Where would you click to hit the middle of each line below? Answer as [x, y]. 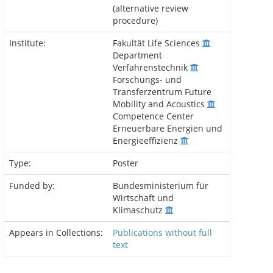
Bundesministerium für [161, 186]
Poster [126, 163]
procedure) [135, 20]
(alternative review [151, 8]
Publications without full [162, 232]
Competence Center [153, 116]
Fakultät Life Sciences [158, 43]
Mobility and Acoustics [160, 104]
